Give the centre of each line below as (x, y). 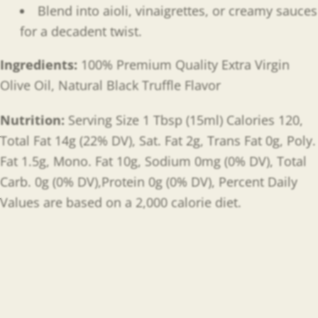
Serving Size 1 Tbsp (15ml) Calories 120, (186, 120)
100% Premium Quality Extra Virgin (185, 65)
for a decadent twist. (81, 32)
